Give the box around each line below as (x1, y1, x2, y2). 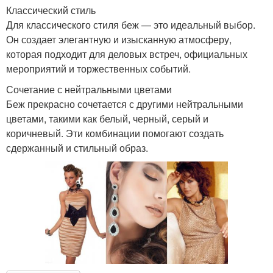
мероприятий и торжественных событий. (6, 61, 191, 76)
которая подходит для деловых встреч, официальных (6, 46, 247, 61)
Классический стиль (6, 2, 96, 17)
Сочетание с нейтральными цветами (6, 82, 172, 96)
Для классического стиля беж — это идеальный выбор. (6, 17, 255, 32)
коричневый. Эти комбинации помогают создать (6, 126, 224, 140)
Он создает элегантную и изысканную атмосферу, (6, 32, 232, 46)
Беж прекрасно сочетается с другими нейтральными (6, 96, 243, 111)
